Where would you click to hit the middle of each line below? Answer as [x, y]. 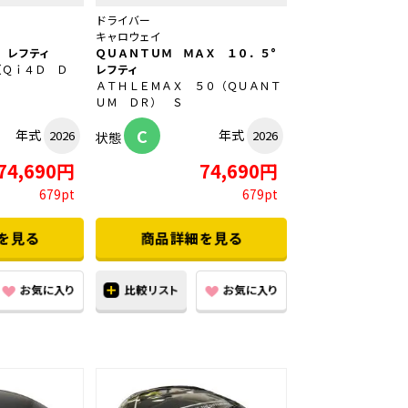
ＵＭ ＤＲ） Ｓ [139, 102]
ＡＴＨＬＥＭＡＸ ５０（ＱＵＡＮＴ [189, 86]
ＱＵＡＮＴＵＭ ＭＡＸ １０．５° [191, 53]
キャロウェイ [128, 36]
